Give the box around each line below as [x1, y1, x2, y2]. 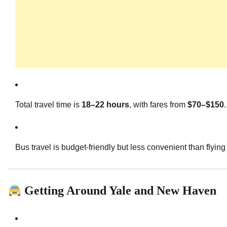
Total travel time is [15, 100, 82, 109]
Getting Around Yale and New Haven [21, 184, 217, 198]
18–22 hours [82, 100, 129, 109]
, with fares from [129, 100, 187, 109]
